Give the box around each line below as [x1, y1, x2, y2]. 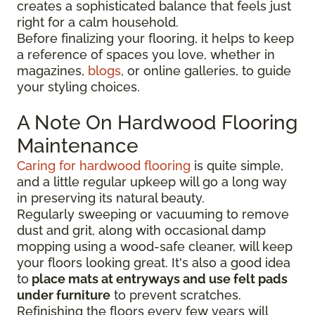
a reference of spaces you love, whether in [17, 46, 275, 62]
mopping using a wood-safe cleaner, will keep [17, 238, 292, 254]
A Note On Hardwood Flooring [17, 110, 297, 134]
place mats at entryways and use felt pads [29, 271, 288, 286]
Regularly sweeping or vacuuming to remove [17, 206, 289, 221]
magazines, [17, 63, 88, 78]
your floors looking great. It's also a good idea [17, 255, 290, 270]
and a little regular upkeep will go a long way [17, 174, 287, 189]
